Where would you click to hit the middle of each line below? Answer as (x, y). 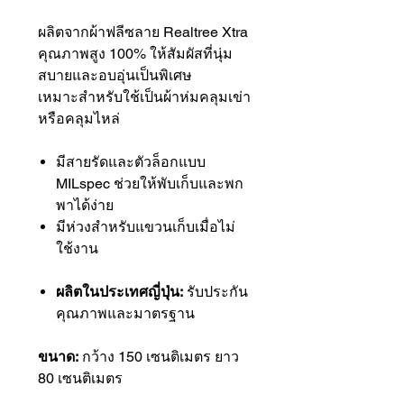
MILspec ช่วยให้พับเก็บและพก (150, 184)
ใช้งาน (77, 249)
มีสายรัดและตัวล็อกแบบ (131, 162)
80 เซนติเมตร (80, 379)
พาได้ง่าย (85, 206)
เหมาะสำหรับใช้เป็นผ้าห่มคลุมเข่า (144, 97)
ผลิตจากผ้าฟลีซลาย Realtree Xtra (143, 32)
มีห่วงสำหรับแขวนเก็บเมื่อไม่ (146, 227)
